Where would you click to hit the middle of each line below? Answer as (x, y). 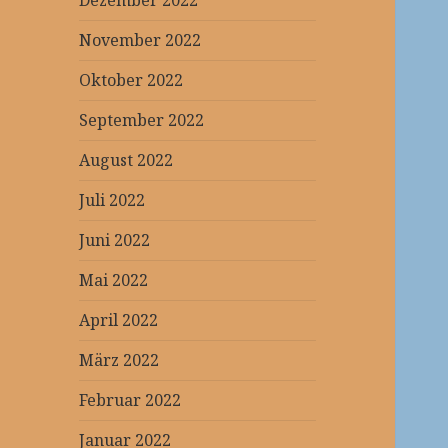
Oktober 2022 (131, 80)
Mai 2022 (114, 280)
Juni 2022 (115, 240)
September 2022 (142, 120)
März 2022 (119, 360)
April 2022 (119, 320)
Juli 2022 (112, 200)
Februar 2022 (130, 400)
